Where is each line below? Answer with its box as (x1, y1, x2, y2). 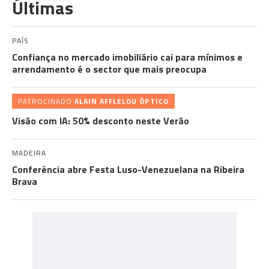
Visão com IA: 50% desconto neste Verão (12, 113, 189, 128)
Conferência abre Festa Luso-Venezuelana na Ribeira (12, 162, 244, 177)
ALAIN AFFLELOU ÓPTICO (74, 95, 169, 107)
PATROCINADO (18, 95, 74, 107)
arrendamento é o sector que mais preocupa (12, 62, 207, 76)
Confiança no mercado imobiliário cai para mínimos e (12, 50, 243, 64)
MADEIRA (12, 147, 46, 159)
